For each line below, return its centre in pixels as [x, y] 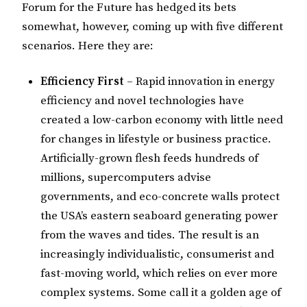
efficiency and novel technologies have [143, 101]
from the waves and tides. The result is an [150, 235]
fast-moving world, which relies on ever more [159, 274]
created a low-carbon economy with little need [162, 120]
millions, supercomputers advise [126, 178]
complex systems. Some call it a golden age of [161, 293]
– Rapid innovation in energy [201, 82]
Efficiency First [84, 82]
